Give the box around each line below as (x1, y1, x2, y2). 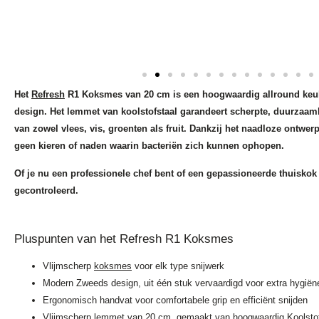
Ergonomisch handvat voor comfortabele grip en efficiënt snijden (43, 295, 308, 306)
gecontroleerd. (14, 184, 78, 196)
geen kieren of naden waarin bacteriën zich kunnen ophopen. (14, 140, 284, 152)
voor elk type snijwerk (132, 261, 224, 272)
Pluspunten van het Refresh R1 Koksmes (14, 232, 234, 246)
